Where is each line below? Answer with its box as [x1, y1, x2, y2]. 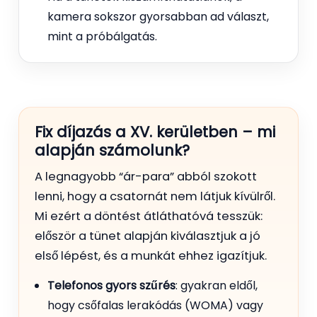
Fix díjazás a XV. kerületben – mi [35, 121, 275, 142]
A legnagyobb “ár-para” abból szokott [35, 168, 257, 185]
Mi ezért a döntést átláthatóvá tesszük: [35, 207, 263, 224]
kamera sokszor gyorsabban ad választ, [47, 8, 269, 25]
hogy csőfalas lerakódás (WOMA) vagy [47, 296, 263, 313]
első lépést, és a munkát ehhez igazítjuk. [35, 247, 267, 264]
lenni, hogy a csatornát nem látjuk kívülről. [35, 188, 275, 204]
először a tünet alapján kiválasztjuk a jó [35, 227, 260, 244]
